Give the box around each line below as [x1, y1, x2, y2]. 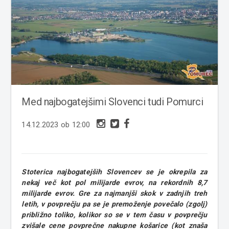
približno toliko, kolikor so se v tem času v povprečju [21, 211, 208, 219]
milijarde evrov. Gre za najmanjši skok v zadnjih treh [21, 189, 208, 198]
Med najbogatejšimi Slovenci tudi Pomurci [21, 96, 203, 108]
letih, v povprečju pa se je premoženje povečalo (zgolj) [21, 200, 208, 209]
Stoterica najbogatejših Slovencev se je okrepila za [21, 168, 208, 176]
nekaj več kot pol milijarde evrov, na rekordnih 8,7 [21, 178, 208, 187]
